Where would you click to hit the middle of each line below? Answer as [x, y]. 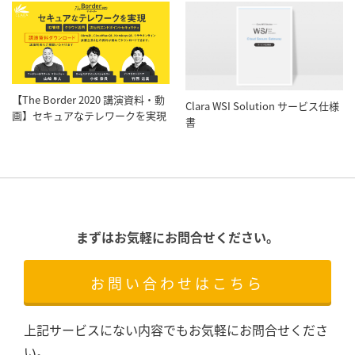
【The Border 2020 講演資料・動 [88, 100]
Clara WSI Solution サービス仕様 [262, 105]
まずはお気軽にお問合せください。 [177, 237]
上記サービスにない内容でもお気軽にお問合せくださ [176, 329]
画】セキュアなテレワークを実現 [89, 116]
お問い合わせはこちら [177, 282]
